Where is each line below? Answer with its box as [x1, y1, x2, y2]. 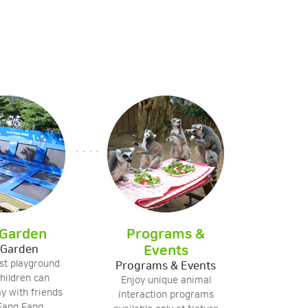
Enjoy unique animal [120, 275, 211, 286]
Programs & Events [115, 260, 216, 272]
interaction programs [118, 289, 214, 300]
